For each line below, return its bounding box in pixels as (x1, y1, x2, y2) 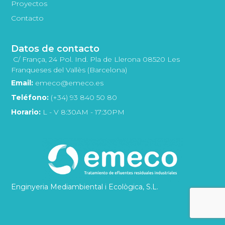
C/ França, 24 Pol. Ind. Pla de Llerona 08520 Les (13, 54, 180, 64)
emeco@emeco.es (33, 78, 104, 87)
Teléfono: (11, 92, 49, 102)
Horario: (11, 107, 41, 117)
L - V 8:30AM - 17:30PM (41, 107, 125, 117)
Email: (11, 78, 34, 87)
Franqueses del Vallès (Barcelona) (11, 65, 128, 74)
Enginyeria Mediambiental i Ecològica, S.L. (11, 182, 159, 192)
